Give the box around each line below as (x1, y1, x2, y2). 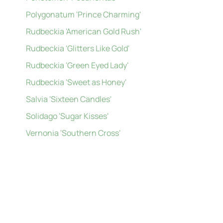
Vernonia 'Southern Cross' (26, 127, 121, 138)
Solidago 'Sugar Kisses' (26, 111, 109, 121)
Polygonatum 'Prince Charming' (26, 9, 141, 20)
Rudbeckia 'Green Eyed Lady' (26, 60, 129, 71)
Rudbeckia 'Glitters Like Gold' (26, 43, 130, 54)
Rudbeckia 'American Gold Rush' (26, 26, 142, 37)
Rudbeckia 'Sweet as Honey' (26, 77, 127, 88)
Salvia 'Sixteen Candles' (26, 94, 112, 105)
